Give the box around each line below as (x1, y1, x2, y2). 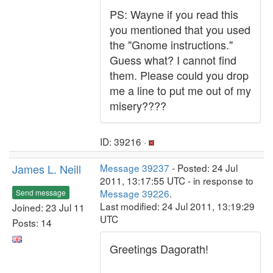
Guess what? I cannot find (110, 52, 236, 68)
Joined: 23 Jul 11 (12, 200, 85, 214)
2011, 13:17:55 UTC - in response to (100, 174, 253, 187)
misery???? (110, 97, 166, 113)
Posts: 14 (12, 215, 52, 229)
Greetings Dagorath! (110, 241, 208, 257)
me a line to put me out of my (110, 82, 251, 98)
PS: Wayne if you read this (110, 6, 238, 22)
